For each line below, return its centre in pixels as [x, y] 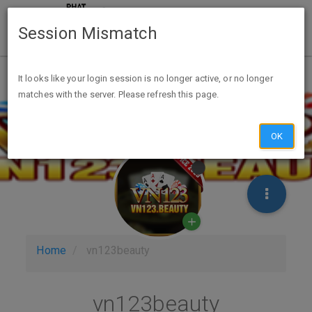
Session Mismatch [88, 33]
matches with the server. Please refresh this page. [119, 94]
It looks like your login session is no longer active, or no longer [146, 78]
